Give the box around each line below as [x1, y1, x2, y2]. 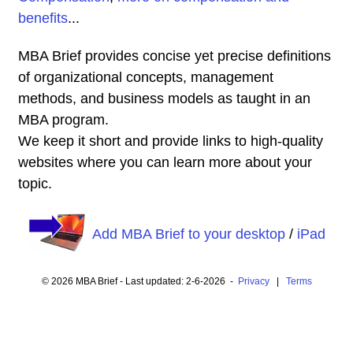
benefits [18, 10, 68, 26]
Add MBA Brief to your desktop [91, 226, 285, 242]
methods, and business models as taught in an [18, 91, 310, 106]
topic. [18, 176, 52, 191]
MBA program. [18, 112, 109, 128]
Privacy [237, 276, 269, 287]
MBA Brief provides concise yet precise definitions [18, 48, 331, 64]
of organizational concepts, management [18, 69, 273, 85]
